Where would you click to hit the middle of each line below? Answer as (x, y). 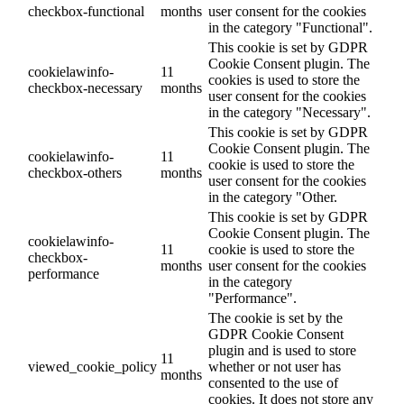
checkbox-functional (86, 11)
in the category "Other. (273, 197)
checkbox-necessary (85, 87)
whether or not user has (275, 366)
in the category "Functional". (290, 27)
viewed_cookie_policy (92, 366)
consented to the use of (273, 382)
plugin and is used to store (282, 350)
